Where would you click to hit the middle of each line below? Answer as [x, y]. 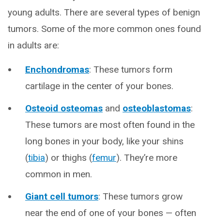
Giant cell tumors [62, 196]
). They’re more [147, 158]
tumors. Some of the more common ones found [104, 29]
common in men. [59, 174]
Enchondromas [57, 70]
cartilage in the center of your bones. [99, 86]
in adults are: [33, 45]
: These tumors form [131, 70]
